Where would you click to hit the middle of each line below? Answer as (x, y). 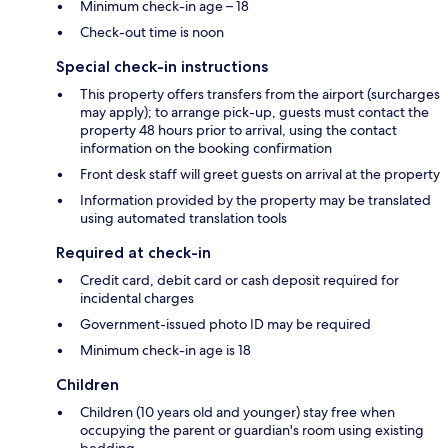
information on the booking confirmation (206, 147)
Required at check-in (133, 252)
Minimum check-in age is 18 (165, 349)
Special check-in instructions (162, 66)
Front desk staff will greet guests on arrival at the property (260, 173)
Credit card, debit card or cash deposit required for (239, 279)
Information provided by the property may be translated (255, 199)
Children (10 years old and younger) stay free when (237, 411)
